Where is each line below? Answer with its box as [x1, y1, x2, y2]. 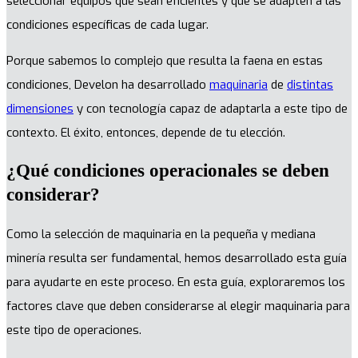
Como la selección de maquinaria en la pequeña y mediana [6, 226, 316, 243]
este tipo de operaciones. [6, 322, 141, 339]
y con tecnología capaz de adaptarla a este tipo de [74, 100, 348, 117]
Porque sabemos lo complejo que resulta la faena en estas [6, 52, 323, 69]
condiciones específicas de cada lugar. [6, 16, 209, 33]
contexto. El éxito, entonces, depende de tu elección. [6, 124, 285, 141]
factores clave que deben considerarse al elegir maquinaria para [6, 298, 350, 315]
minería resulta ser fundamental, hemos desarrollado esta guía [6, 250, 347, 267]
